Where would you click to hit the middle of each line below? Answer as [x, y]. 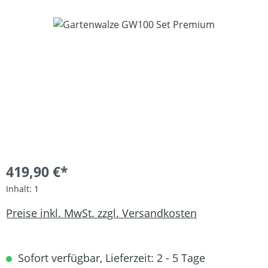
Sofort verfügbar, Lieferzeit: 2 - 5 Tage [110, 258]
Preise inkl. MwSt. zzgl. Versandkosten [101, 213]
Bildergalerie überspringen [66, 24]
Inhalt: [20, 189]
